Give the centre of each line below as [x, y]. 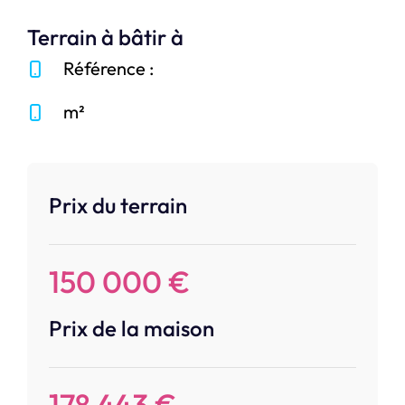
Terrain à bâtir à [105, 38]
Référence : [108, 69]
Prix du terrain [118, 206]
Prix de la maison [132, 329]
